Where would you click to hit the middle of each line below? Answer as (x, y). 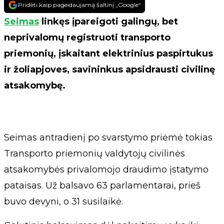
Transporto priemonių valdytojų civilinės (94, 153)
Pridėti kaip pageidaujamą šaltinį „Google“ (79, 5)
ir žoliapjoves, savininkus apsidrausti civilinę (109, 69)
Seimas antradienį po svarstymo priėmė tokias (108, 137)
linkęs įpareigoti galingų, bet (108, 21)
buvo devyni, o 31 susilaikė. (63, 201)
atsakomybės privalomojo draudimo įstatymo (106, 169)
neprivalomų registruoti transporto (87, 37)
